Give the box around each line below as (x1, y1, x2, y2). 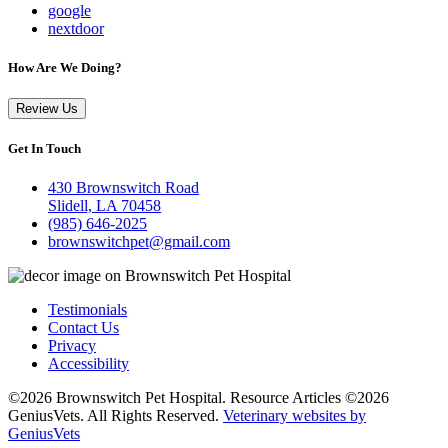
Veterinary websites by (223, 407, 366, 425)
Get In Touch (8, 141, 81, 157)
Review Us (16, 100, 78, 116)
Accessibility (48, 355, 129, 373)
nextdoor (48, 19, 104, 37)
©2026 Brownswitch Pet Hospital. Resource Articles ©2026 (8, 389, 389, 407)
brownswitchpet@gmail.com (48, 233, 230, 251)
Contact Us (48, 319, 119, 337)
